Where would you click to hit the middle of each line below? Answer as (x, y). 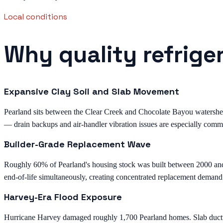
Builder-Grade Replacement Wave (77, 144)
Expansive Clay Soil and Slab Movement (92, 91)
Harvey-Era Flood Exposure (63, 197)
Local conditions (36, 16)
